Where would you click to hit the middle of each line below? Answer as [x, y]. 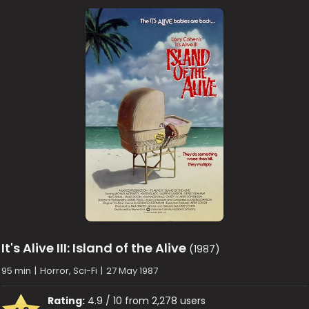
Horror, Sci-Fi [69, 271]
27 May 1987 [132, 271]
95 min [17, 271]
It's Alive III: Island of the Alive [94, 248]
